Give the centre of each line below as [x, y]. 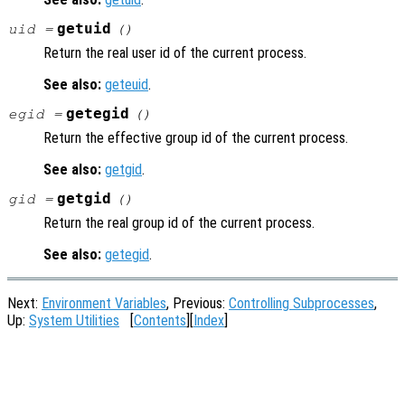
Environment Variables [104, 304]
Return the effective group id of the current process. [196, 138]
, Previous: [198, 304]
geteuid [127, 85]
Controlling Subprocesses [301, 304]
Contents [160, 321]
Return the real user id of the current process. [175, 53]
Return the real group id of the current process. [179, 223]
